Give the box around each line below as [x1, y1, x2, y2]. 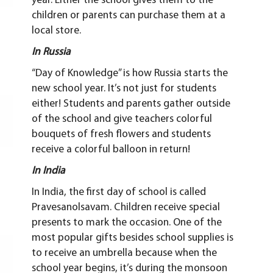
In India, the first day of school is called [32, 187, 207, 198]
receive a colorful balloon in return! [32, 144, 191, 155]
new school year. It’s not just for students [32, 83, 217, 94]
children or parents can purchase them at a [32, 10, 226, 21]
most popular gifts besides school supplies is [32, 233, 234, 244]
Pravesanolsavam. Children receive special [32, 202, 221, 213]
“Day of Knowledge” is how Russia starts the [32, 68, 229, 79]
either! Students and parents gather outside [32, 99, 231, 110]
